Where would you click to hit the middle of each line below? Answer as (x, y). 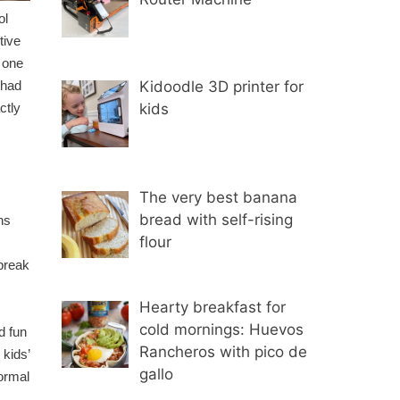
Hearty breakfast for (213, 308)
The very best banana (219, 197)
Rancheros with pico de (224, 352)
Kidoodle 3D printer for (222, 87)
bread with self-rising (217, 219)
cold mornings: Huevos (222, 330)
